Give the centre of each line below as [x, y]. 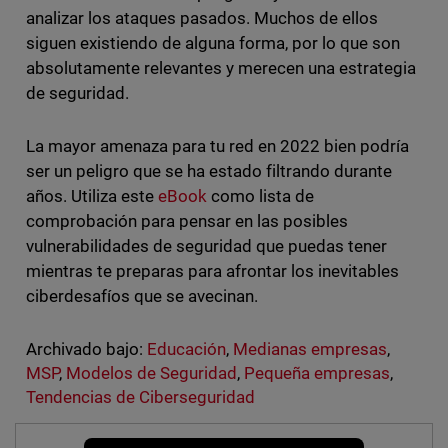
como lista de [260, 196]
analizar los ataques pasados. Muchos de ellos [202, 18]
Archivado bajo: [84, 349]
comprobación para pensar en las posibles [187, 221]
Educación [186, 349]
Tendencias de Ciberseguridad [140, 397]
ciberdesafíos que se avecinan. [143, 296]
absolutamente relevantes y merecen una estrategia [221, 68]
